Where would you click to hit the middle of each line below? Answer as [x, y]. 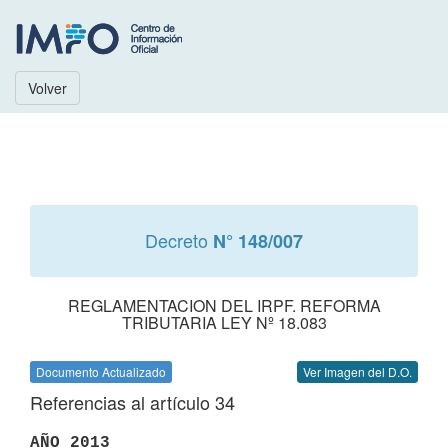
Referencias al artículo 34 [132, 402]
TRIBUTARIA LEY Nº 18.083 [224, 322]
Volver [47, 88]
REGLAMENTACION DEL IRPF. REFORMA [224, 305]
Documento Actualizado [101, 371]
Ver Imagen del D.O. [357, 371]
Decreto [179, 240]
